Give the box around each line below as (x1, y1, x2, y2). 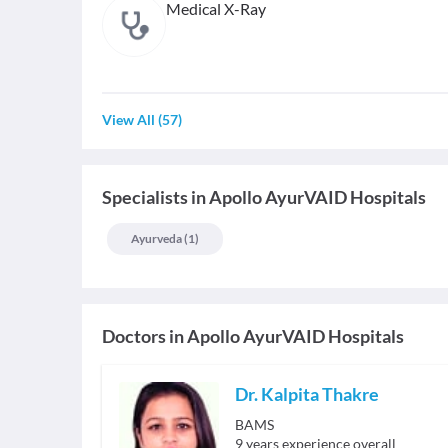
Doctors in (102, 325, 184, 348)
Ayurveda (131, 231, 182, 247)
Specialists (102, 186, 188, 209)
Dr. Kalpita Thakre (235, 383, 379, 406)
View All (102, 111, 155, 129)
